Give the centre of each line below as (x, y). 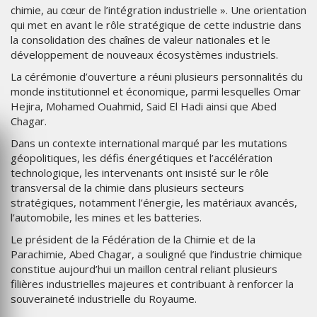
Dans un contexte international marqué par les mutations (149, 143)
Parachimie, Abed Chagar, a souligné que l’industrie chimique (156, 254)
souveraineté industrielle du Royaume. (104, 299)
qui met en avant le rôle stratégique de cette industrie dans (156, 25)
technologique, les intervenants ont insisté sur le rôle (140, 173)
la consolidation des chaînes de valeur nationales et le (140, 40)
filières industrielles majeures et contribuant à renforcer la (152, 284)
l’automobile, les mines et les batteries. (106, 218)
